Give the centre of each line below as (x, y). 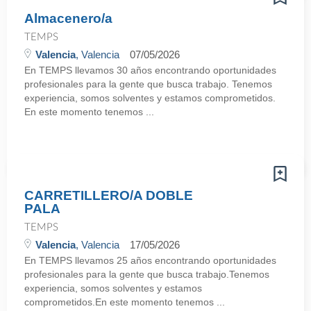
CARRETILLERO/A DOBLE (109, 195)
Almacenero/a (68, 18)
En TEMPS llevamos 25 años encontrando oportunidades (150, 260)
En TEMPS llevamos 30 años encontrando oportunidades (150, 70)
